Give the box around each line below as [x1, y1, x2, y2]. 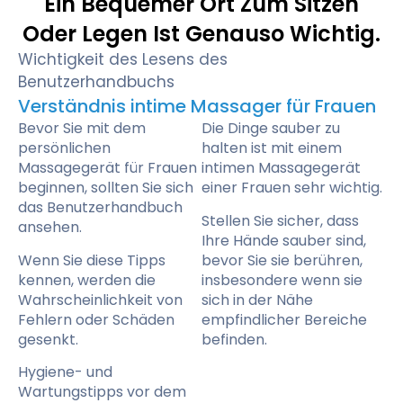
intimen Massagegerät [201, 157, 361, 179]
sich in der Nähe [201, 289, 313, 310]
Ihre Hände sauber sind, [201, 229, 366, 251]
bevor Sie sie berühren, [201, 249, 363, 271]
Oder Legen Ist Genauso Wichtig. [22, 19, 381, 49]
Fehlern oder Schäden [18, 309, 175, 330]
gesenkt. [18, 328, 78, 350]
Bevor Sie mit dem [18, 118, 146, 139]
